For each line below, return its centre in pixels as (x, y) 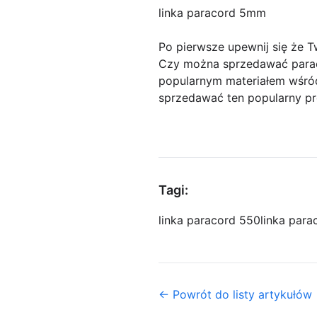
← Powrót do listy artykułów (235, 295)
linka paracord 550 (209, 220)
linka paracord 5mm (212, 13)
